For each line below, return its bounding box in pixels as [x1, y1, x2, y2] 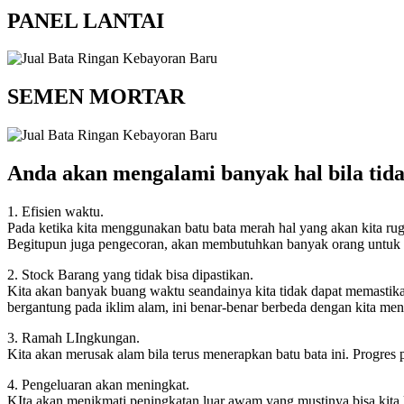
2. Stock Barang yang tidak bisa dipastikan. [7, 267, 253, 283]
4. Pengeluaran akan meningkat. [7, 377, 189, 393]
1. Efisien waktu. [7, 204, 104, 220]
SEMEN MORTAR [7, 85, 185, 109]
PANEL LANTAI [7, 8, 164, 32]
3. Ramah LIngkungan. [7, 330, 140, 346]
